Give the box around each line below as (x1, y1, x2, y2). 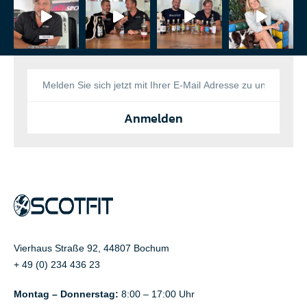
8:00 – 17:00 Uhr (119, 288, 195, 300)
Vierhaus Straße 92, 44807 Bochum (14, 243, 169, 254)
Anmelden (124, 108, 183, 127)
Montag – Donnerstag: (14, 288, 119, 300)
